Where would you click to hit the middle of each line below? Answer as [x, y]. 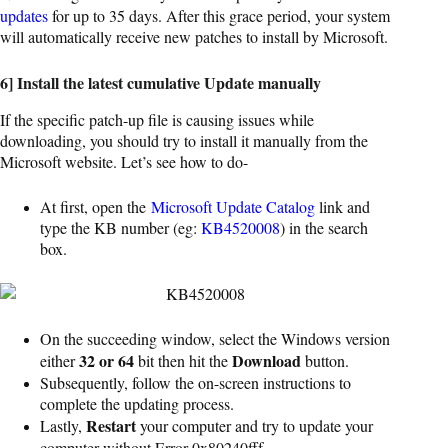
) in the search [324, 227]
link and [342, 206]
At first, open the [95, 206]
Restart [111, 425]
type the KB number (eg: [120, 227]
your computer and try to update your [254, 425]
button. [325, 360]
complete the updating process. [137, 403]
